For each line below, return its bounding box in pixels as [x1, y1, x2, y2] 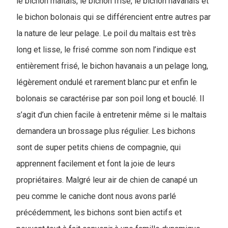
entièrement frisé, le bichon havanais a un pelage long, [16, 61, 208, 71]
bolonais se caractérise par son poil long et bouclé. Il [16, 94, 204, 103]
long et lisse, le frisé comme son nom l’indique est [16, 45, 196, 54]
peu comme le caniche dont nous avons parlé [16, 191, 176, 201]
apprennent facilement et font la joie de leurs [16, 159, 175, 168]
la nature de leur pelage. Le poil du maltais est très [16, 28, 196, 38]
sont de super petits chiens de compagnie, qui [16, 142, 181, 152]
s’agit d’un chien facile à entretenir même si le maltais [16, 110, 207, 120]
